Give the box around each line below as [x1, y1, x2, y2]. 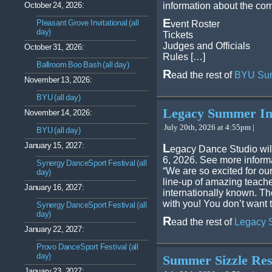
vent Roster [171, 19, 220, 29]
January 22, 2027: [24, 225, 84, 234]
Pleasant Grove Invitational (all [36, 18, 139, 27]
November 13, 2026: [24, 75, 92, 84]
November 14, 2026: [24, 108, 92, 117]
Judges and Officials [163, 41, 250, 51]
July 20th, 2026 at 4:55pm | [164, 123, 254, 132]
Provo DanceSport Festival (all [36, 242, 139, 251]
